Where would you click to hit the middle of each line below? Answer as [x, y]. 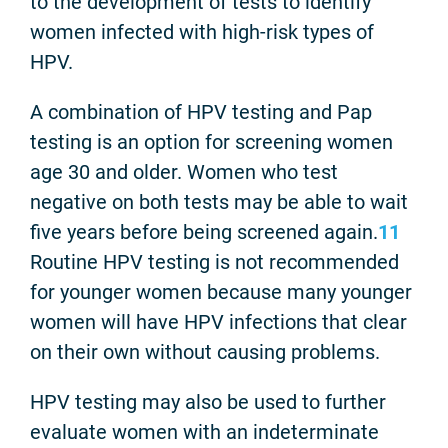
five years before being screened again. [204, 231]
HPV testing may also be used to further [208, 401]
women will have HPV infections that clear [218, 321]
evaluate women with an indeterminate [204, 431]
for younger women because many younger [221, 291]
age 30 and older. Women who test [184, 171]
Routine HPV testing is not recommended [214, 261]
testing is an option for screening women [211, 141]
